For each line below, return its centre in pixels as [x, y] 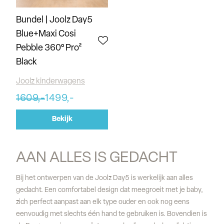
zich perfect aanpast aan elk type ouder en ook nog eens [103, 202]
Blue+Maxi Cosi [46, 34]
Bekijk [62, 119]
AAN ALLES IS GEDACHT [97, 158]
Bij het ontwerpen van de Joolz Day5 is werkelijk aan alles [104, 178]
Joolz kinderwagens [50, 81]
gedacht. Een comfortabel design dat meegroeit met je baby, [109, 190]
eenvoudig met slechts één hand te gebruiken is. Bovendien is [111, 214]
